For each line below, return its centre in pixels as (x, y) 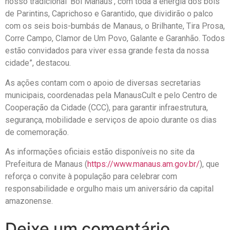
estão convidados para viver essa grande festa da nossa (107, 51)
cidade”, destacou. (38, 63)
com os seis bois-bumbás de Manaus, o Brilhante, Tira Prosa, (115, 26)
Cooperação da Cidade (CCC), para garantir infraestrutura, (107, 107)
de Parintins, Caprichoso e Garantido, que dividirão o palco (109, 14)
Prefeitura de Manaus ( (46, 164)
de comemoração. (37, 132)
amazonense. (29, 201)
